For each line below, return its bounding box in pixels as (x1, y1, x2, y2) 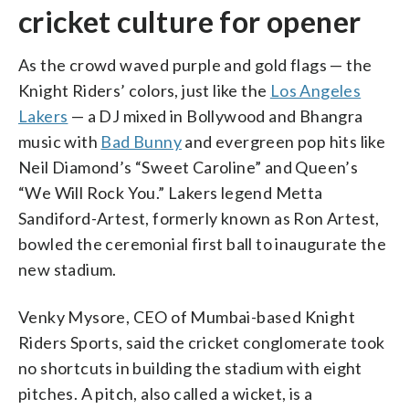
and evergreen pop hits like (182, 131, 386, 152)
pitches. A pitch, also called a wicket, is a (18, 383, 313, 404)
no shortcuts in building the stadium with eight (18, 357, 362, 378)
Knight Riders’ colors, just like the (18, 79, 270, 100)
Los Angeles (269, 79, 362, 100)
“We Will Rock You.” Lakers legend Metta (18, 182, 323, 203)
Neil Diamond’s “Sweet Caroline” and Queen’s (18, 156, 359, 177)
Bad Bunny (100, 131, 183, 152)
